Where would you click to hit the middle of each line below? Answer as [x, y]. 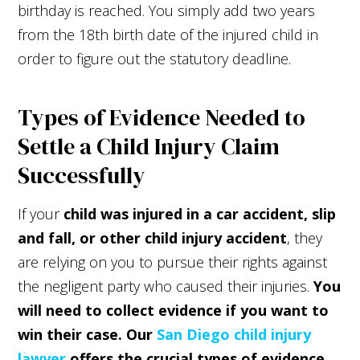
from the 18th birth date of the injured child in [168, 34]
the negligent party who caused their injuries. [166, 286]
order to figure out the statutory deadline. [155, 58]
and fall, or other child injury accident [153, 237]
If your [41, 213]
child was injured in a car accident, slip [200, 213]
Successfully [82, 175]
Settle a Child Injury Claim [149, 146]
